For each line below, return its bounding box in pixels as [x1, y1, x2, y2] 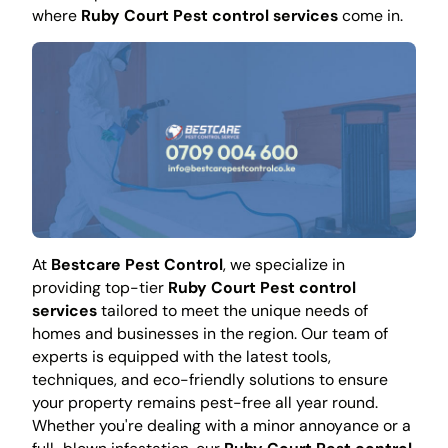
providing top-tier [31, 277, 168, 299]
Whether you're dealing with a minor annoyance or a [31, 415, 411, 437]
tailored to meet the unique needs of [96, 300, 368, 322]
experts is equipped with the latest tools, [31, 346, 331, 368]
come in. [337, 4, 403, 26]
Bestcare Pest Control [50, 254, 223, 276]
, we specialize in [222, 254, 345, 276]
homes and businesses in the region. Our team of [31, 323, 388, 345]
